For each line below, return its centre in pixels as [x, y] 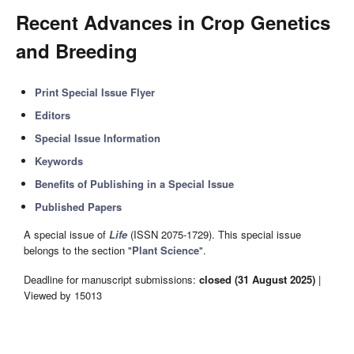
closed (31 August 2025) [257, 279]
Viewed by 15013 [63, 295]
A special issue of [66, 235]
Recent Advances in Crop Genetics [173, 22]
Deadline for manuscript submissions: [111, 279]
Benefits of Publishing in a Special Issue [135, 184]
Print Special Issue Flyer [95, 92]
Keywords [59, 161]
